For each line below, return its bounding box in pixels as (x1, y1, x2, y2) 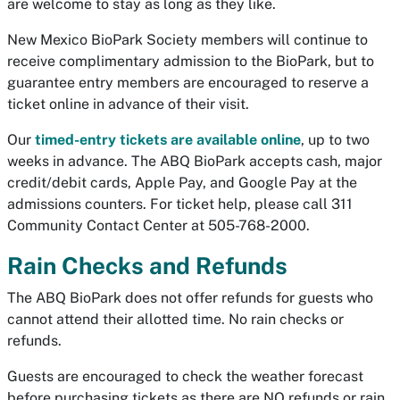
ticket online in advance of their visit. (7, 96, 253, 112)
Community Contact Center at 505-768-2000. (7, 217, 310, 234)
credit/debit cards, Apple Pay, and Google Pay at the (7, 174, 357, 191)
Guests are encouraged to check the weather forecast (7, 368, 363, 385)
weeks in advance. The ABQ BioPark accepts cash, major (7, 153, 382, 170)
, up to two (301, 131, 370, 148)
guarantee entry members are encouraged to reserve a (7, 74, 369, 91)
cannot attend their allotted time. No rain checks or (7, 311, 344, 328)
